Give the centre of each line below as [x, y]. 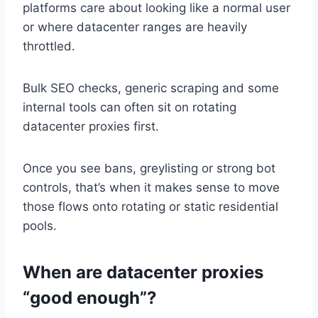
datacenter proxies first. [91, 127]
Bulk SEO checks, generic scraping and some [151, 88]
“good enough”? [90, 298]
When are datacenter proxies [143, 273]
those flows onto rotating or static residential [150, 207]
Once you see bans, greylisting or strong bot [149, 169]
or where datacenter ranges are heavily [135, 27]
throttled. [49, 46]
